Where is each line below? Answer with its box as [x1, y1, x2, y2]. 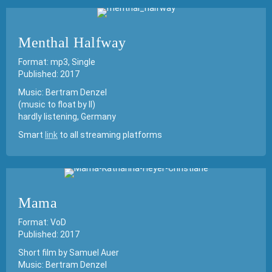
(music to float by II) [18, 100, 95, 109]
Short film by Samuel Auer [18, 248, 119, 257]
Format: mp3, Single [18, 57, 95, 67]
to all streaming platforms [58, 130, 162, 140]
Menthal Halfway [18, 35, 126, 50]
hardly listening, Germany [18, 112, 116, 121]
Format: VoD [18, 217, 66, 227]
